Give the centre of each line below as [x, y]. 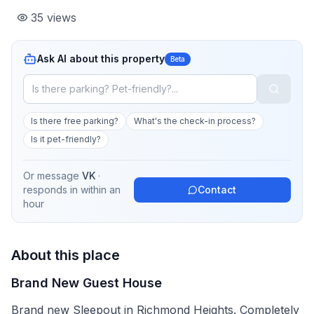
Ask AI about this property [101, 59]
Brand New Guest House [87, 283]
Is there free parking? [75, 121]
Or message [51, 176]
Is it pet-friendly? [66, 139]
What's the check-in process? [195, 121]
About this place [66, 255]
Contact [217, 190]
